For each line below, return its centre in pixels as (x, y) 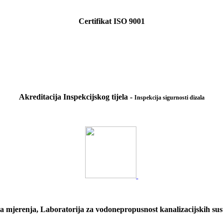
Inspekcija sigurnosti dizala (169, 97)
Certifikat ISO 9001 (111, 21)
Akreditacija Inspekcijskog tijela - (76, 97)
